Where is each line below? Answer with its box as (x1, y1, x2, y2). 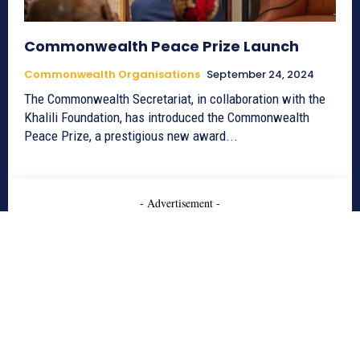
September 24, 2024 (207, 66, 314, 82)
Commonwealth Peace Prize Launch (24, 35, 299, 56)
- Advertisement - (140, 194, 220, 211)
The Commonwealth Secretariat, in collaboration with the (24, 90, 325, 107)
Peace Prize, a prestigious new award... (24, 127, 238, 144)
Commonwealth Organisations (24, 66, 200, 82)
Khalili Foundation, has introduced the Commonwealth (24, 108, 309, 125)
